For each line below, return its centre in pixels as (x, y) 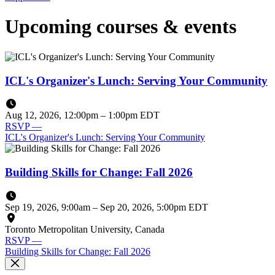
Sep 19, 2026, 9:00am (49, 207)
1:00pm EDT (134, 115)
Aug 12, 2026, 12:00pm (53, 115)
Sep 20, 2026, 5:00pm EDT (154, 207)
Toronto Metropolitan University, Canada (85, 229)
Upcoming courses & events (121, 27)
